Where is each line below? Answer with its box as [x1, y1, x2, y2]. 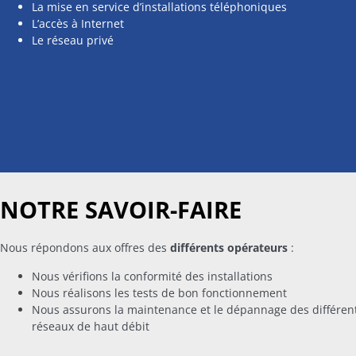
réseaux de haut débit [32, 318, 149, 334]
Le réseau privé [32, 32, 114, 48]
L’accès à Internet [32, 15, 124, 31]
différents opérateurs [170, 240, 288, 256]
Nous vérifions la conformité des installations [32, 268, 273, 284]
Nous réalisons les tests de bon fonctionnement [32, 284, 287, 300]
